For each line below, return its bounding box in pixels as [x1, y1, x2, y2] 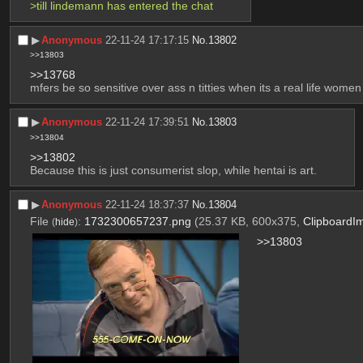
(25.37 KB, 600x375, [194, 214, 303, 228]
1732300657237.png [83, 214, 191, 228]
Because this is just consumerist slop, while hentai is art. [29, 163, 317, 177]
